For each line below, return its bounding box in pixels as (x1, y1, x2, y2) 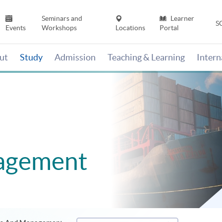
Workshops (41, 24, 77, 32)
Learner (168, 14, 194, 23)
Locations (115, 24, 146, 32)
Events (5, 24, 26, 32)
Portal (159, 24, 179, 32)
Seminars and (41, 14, 82, 23)
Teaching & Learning (108, 52, 185, 63)
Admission (55, 52, 96, 63)
